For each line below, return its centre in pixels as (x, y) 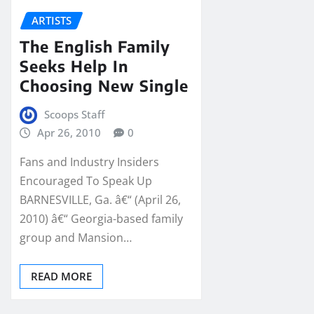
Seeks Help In (74, 66)
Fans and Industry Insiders (89, 162)
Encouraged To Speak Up (86, 181)
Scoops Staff (74, 114)
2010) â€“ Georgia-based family (101, 219)
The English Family (95, 46)
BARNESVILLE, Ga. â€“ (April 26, (100, 200)
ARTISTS (52, 20)
